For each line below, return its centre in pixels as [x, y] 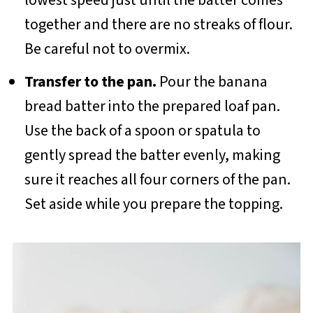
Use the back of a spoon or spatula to [142, 130]
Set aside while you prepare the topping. [153, 204]
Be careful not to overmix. [107, 49]
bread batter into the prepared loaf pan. [152, 106]
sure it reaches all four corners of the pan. [157, 179]
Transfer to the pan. [90, 81]
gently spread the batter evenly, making [152, 155]
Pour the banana [212, 81]
